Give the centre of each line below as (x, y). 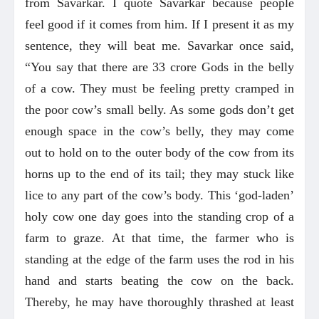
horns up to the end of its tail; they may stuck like (159, 173)
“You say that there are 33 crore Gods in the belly (159, 67)
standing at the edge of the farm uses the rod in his (159, 259)
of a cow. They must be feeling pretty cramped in (159, 88)
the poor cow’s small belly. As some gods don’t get (159, 109)
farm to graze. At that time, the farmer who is (159, 237)
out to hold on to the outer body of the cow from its (159, 152)
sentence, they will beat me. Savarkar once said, (159, 45)
